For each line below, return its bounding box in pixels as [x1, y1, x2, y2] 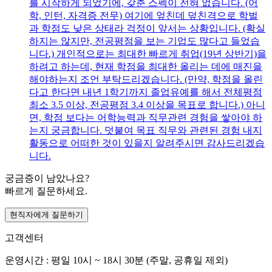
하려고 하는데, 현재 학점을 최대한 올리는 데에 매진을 [29, 61, 262, 72]
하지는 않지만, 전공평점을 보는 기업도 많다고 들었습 [29, 36, 260, 47]
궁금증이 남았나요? [5, 173, 89, 184]
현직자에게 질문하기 [10, 210, 83, 220]
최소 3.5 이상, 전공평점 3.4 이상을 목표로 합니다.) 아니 [29, 100, 265, 110]
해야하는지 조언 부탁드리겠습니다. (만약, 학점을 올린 [29, 74, 263, 85]
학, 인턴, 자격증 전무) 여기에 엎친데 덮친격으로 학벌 [29, 10, 258, 21]
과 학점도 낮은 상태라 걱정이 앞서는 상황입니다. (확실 [29, 23, 265, 34]
